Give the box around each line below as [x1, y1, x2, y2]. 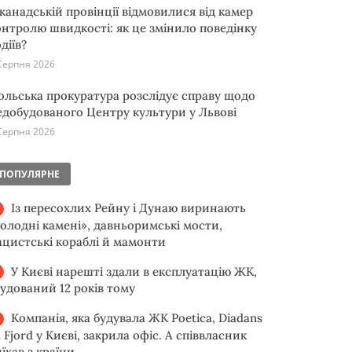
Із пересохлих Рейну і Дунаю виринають [11, 200, 246, 215]
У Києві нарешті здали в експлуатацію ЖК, [11, 263, 257, 279]
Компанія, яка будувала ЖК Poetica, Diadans [11, 310, 262, 325]
